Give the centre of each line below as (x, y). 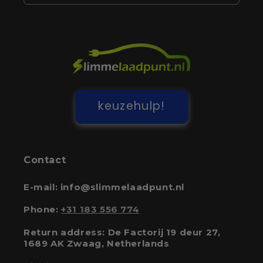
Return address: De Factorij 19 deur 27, (122, 232)
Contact (45, 160)
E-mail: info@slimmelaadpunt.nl (104, 187)
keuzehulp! (131, 106)
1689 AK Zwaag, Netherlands (97, 244)
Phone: (43, 210)
